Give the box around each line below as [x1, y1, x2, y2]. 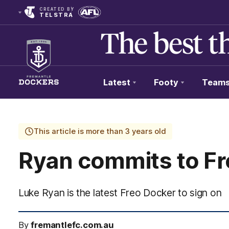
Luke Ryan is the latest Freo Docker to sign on [18, 187, 222, 199]
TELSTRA [39, 11, 74, 18]
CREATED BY [39, 7, 74, 12]
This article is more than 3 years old [34, 127, 166, 136]
